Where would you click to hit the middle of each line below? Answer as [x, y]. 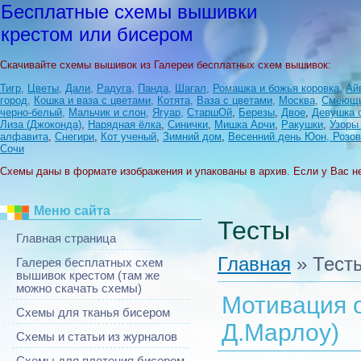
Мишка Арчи [245, 124]
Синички [188, 124]
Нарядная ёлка [124, 124]
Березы [257, 112]
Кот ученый [129, 136]
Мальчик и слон [107, 112]
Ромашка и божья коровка [276, 88]
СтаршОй [210, 112]
